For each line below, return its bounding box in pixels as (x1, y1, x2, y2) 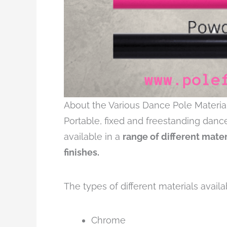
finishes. (64, 147, 99, 158)
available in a (64, 131, 123, 142)
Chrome (91, 215, 126, 226)
